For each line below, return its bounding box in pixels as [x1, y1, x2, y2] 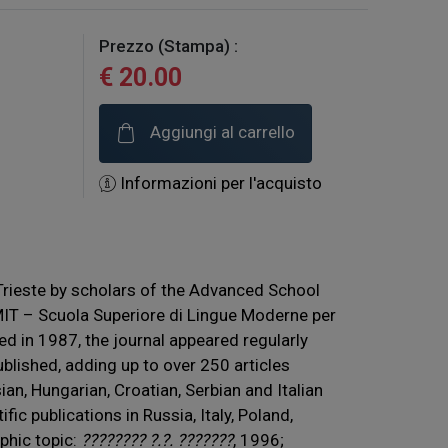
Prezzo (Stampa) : [99, 36, 238, 57]
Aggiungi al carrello [146, 122, 295, 143]
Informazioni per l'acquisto [116, 173, 322, 194]
